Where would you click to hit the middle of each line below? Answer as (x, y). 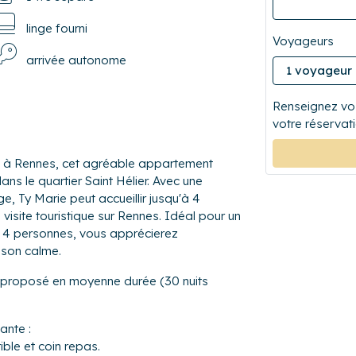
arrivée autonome (76, 60)
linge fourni (56, 28)
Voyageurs (303, 41)
